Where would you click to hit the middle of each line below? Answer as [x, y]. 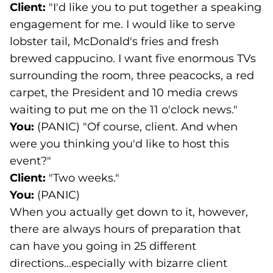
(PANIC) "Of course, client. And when [137, 127]
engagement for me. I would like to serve [122, 24]
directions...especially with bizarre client [119, 263]
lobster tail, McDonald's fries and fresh [114, 41]
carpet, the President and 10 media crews [124, 93]
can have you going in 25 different [103, 246]
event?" [30, 161]
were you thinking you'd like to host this [119, 144]
